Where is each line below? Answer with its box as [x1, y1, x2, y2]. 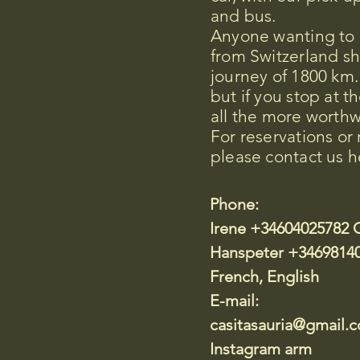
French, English [210, 267, 319, 286]
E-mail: [210, 291, 259, 310]
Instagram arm [210, 339, 312, 358]
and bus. [211, 6, 276, 26]
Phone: [210, 194, 259, 214]
